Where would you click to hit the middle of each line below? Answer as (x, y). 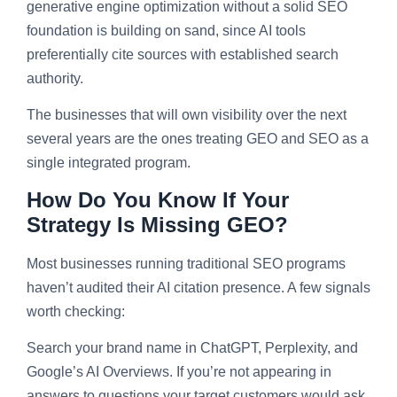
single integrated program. (109, 163)
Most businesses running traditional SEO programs (186, 263)
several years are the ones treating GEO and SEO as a (198, 139)
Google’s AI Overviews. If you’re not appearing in (179, 372)
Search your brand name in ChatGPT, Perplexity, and (192, 348)
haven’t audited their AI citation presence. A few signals (198, 287)
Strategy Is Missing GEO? (157, 224)
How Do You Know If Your (158, 199)
